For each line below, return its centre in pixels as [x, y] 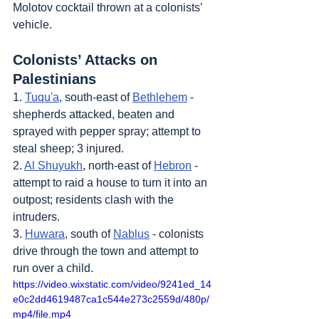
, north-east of [118, 165]
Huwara [45, 234]
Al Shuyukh [53, 165]
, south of [89, 234]
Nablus [131, 234]
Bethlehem [160, 97]
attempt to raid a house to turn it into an [111, 182]
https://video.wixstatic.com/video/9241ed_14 [112, 284]
